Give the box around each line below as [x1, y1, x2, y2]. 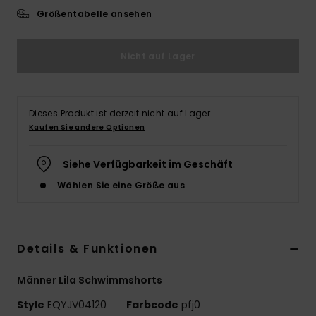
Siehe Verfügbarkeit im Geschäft [63, 157, 233, 171]
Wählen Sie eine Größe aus [57, 178, 185, 191]
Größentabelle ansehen [37, 7, 152, 20]
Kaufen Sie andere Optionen [29, 121, 145, 133]
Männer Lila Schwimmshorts [17, 272, 162, 287]
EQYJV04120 [44, 297, 109, 312]
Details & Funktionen [17, 240, 158, 257]
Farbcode [126, 297, 178, 312]
